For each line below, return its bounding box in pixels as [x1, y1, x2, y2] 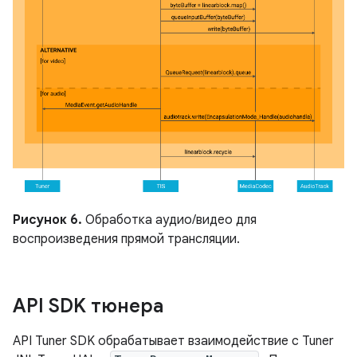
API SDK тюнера [13, 293, 163, 318]
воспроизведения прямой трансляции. [13, 230, 240, 247]
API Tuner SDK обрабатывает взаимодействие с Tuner [13, 332, 334, 349]
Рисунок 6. [13, 211, 82, 228]
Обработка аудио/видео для [82, 211, 257, 228]
